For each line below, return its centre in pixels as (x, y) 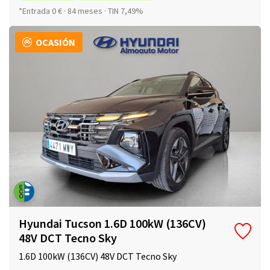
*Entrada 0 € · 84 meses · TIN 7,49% (81, 11)
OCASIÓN (55, 42)
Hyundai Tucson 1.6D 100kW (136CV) (112, 224)
